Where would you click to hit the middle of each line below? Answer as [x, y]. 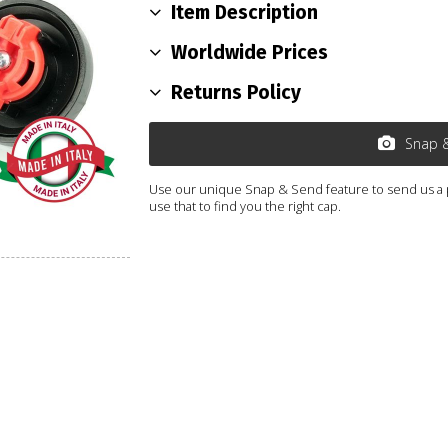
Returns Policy [236, 92]
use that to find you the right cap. [245, 205]
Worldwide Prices [250, 52]
